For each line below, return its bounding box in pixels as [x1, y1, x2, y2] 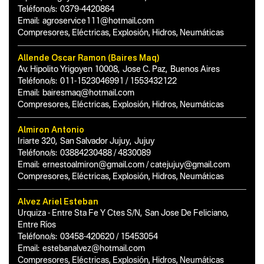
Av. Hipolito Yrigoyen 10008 [18, 65, 118, 74]
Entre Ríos [18, 221, 56, 229]
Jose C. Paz [123, 65, 166, 74]
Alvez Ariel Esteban [18, 196, 98, 206]
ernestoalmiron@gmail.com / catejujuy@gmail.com [42, 161, 230, 169]
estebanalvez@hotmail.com [42, 245, 145, 253]
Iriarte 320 [18, 137, 55, 146]
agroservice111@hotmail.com [42, 17, 154, 25]
